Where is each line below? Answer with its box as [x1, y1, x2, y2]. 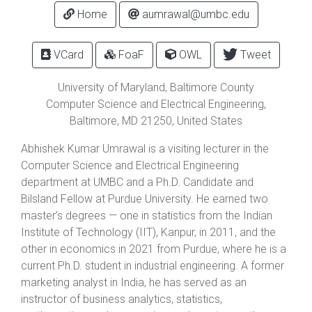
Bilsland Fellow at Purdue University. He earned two [21, 192, 268, 205]
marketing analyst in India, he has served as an [21, 276, 247, 289]
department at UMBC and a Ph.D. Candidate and [21, 175, 253, 189]
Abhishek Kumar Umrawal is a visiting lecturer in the [21, 142, 269, 155]
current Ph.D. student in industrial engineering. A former [21, 259, 284, 272]
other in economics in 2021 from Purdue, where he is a [21, 242, 286, 256]
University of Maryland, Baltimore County [58, 81, 254, 94]
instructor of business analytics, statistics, [21, 292, 222, 306]
